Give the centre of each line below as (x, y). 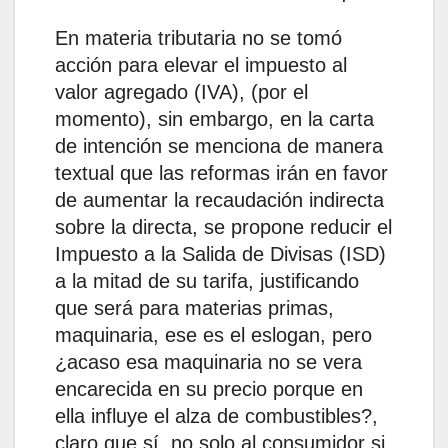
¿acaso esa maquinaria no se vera (208, 362)
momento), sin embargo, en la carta (214, 119)
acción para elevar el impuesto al (201, 65)
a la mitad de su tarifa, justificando (207, 281)
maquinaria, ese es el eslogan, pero (213, 335)
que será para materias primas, (194, 308)
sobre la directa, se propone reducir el (223, 227)
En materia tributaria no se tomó (198, 38)
